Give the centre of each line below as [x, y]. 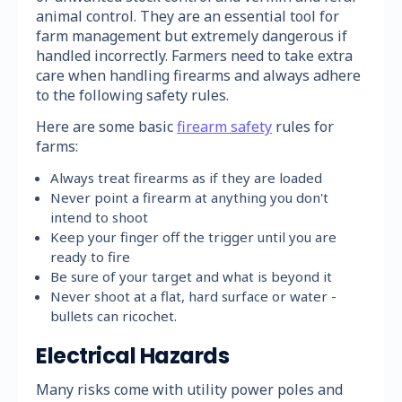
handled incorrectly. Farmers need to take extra [194, 55]
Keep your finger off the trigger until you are [194, 236]
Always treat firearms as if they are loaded [187, 177]
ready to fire [91, 256]
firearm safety [224, 126]
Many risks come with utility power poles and [189, 389]
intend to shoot [100, 217]
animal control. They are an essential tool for [188, 16]
